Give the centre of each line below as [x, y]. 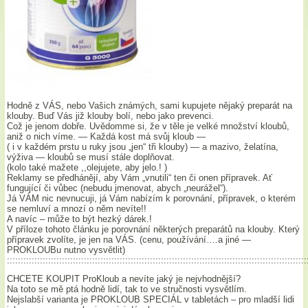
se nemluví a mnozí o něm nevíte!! [77, 209]
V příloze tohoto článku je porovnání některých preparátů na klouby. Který [154, 230]
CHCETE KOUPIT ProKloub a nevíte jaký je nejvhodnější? [124, 279]
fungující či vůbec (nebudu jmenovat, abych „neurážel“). [118, 188]
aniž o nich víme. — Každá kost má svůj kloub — [107, 137]
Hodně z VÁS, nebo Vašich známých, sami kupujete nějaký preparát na [150, 106]
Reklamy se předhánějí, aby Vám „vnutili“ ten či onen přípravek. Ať [140, 178]
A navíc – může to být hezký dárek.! [80, 219]
